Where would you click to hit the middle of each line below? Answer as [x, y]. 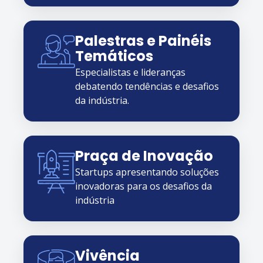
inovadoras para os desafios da [144, 186]
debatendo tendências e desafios [147, 86]
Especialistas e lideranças [130, 72]
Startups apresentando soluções [147, 172]
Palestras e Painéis [143, 42]
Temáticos [114, 57]
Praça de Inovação [144, 157]
